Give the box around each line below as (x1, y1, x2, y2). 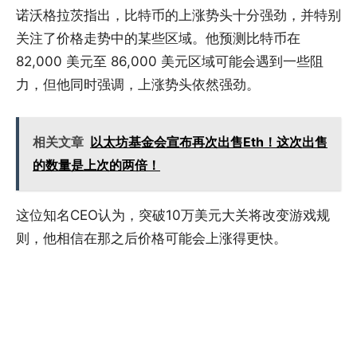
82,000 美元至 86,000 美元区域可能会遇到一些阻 (16, 53, 324, 70)
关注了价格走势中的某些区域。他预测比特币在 (16, 30, 300, 47)
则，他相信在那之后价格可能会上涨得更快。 (16, 230, 287, 247)
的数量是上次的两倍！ (33, 157, 160, 174)
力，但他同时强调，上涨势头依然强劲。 (16, 76, 260, 93)
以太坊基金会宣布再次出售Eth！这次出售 (90, 134, 328, 151)
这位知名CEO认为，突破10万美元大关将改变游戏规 (16, 207, 330, 224)
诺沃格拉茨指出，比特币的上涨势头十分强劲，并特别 (16, 7, 341, 24)
